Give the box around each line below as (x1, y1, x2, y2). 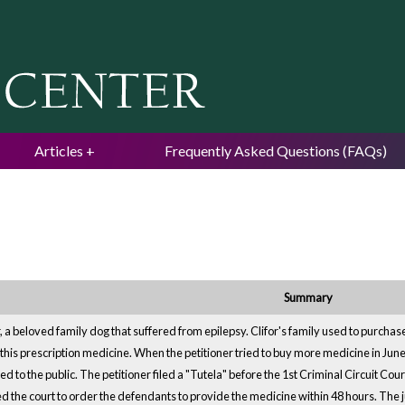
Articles (34, 142, 83, 159)
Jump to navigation (144, 4, 261, 21)
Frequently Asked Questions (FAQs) (165, 142, 387, 159)
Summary (284, 290, 333, 306)
